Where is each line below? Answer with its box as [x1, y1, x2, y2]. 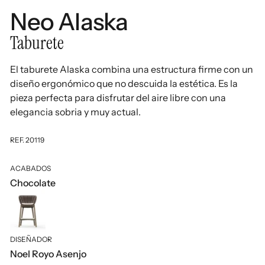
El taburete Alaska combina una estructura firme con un [10, 63, 254, 76]
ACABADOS [10, 164, 51, 173]
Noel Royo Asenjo [10, 248, 87, 260]
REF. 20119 [10, 135, 45, 145]
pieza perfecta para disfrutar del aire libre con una [10, 92, 227, 104]
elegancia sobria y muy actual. [10, 106, 141, 118]
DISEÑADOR [10, 235, 53, 244]
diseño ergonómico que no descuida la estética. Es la [10, 77, 238, 90]
